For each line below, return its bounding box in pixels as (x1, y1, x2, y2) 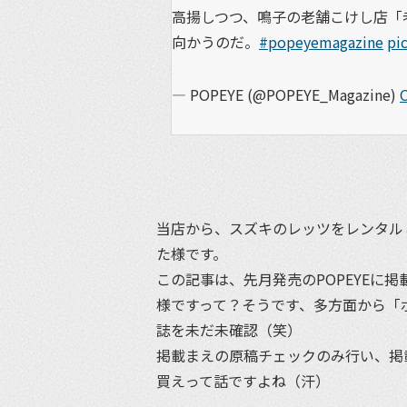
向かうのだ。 (172, 31, 259, 54)
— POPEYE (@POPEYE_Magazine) (172, 84, 400, 106)
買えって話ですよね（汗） (156, 369, 330, 392)
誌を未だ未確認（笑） (156, 318, 302, 341)
